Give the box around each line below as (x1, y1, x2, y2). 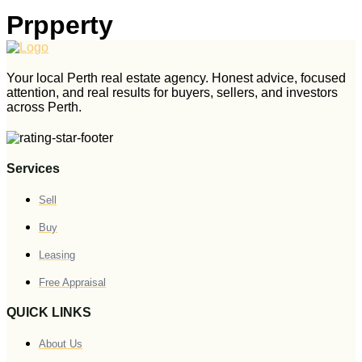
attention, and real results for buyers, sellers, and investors (6, 85, 338, 99)
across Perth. (6, 99, 82, 114)
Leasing (39, 248, 75, 261)
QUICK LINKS (6, 305, 91, 319)
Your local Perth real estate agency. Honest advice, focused (6, 70, 346, 85)
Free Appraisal (39, 276, 106, 288)
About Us (39, 337, 82, 350)
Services (6, 161, 60, 175)
